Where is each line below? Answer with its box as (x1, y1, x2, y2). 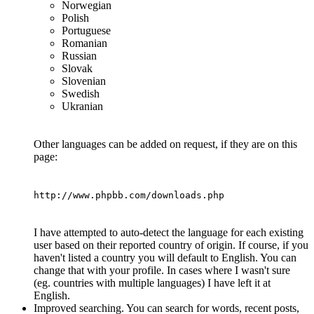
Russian (62, 49, 97, 62)
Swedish (62, 87, 100, 100)
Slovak (62, 62, 93, 74)
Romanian (62, 36, 107, 49)
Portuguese (62, 24, 111, 36)
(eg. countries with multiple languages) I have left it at (34, 276, 271, 289)
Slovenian (62, 74, 106, 87)
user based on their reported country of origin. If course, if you (34, 238, 308, 251)
